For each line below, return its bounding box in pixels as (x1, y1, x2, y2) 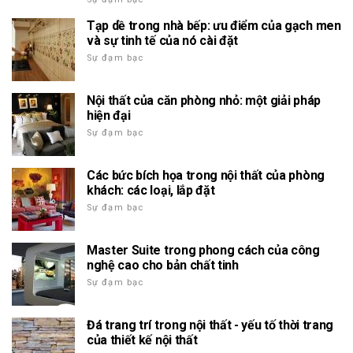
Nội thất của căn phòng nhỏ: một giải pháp (87, 93, 321, 108)
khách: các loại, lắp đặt (87, 183, 215, 198)
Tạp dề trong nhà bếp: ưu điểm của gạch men (87, 18, 341, 33)
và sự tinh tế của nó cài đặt (87, 33, 239, 48)
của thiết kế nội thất (87, 333, 198, 347)
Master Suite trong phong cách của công (87, 243, 320, 258)
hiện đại (87, 108, 131, 123)
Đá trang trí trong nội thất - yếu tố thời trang (87, 318, 333, 333)
